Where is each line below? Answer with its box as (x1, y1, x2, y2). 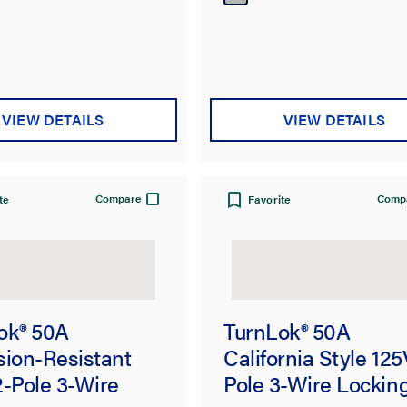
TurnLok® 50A (223, 315, 351, 347)
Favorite (248, 191, 292, 208)
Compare (94, 190, 142, 207)
